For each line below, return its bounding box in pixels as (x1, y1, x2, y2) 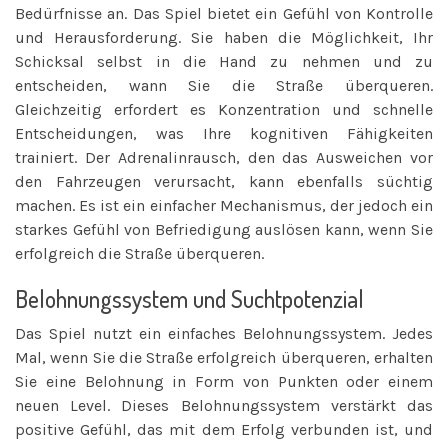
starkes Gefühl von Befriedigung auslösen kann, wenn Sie (15, 219, 433, 239)
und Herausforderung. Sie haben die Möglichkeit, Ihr (15, 27, 433, 47)
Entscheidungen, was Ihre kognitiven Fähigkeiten (15, 123, 433, 143)
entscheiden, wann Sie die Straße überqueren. (15, 75, 433, 95)
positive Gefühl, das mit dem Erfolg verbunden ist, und (15, 419, 433, 439)
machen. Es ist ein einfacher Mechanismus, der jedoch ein (15, 195, 433, 215)
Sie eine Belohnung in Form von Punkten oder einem (15, 371, 433, 391)
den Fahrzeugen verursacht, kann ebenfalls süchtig (15, 171, 433, 191)
